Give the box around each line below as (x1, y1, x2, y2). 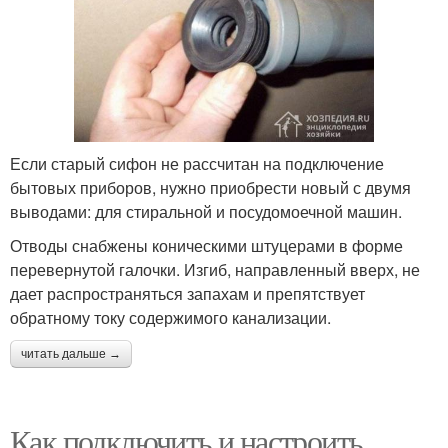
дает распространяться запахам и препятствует (10, 282, 365, 306)
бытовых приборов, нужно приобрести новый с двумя (10, 176, 411, 200)
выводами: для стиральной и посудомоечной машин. (10, 200, 402, 224)
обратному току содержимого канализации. (10, 306, 331, 330)
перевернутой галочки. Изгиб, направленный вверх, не (10, 258, 420, 282)
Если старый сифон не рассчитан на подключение (10, 152, 384, 176)
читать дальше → (21, 347, 121, 362)
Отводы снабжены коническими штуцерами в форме (10, 234, 403, 258)
